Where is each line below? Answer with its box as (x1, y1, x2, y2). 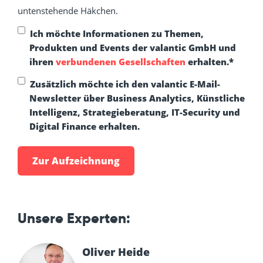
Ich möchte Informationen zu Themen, (30, 27, 204, 39)
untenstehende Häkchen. (18, 5, 120, 17)
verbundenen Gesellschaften (56, 55, 186, 68)
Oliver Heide (82, 245, 150, 259)
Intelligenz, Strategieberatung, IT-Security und (29, 106, 240, 119)
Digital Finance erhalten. (29, 120, 140, 133)
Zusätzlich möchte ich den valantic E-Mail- (30, 78, 220, 90)
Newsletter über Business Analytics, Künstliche (29, 92, 245, 104)
